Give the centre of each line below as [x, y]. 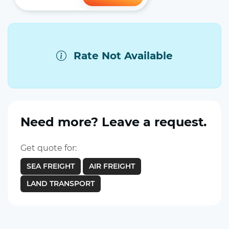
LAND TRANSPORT [60, 184]
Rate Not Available [121, 56]
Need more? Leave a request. [113, 122]
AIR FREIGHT [112, 166]
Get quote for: [48, 148]
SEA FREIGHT [50, 166]
